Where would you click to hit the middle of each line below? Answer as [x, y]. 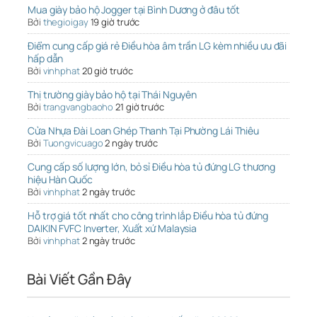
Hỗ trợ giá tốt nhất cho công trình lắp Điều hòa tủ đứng [148, 216]
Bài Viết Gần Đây [79, 279]
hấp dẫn [46, 59]
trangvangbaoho [78, 107]
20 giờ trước [107, 71]
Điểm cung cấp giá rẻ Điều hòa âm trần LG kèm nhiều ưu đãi [157, 46]
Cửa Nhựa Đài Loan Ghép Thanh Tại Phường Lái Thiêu [144, 131]
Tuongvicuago [73, 143]
